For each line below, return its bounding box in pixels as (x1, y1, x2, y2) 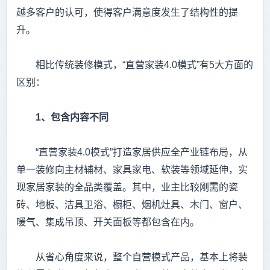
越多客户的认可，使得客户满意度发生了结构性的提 (16, 7, 238, 18)
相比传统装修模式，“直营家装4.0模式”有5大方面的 (16, 60, 253, 71)
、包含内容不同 (41, 112, 108, 123)
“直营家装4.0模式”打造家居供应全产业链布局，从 (16, 147, 248, 158)
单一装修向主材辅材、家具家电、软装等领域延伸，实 (16, 165, 248, 175)
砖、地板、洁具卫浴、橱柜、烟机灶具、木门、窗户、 (16, 199, 248, 210)
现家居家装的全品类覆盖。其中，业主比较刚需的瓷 (16, 182, 238, 193)
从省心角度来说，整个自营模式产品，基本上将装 (16, 252, 248, 263)
